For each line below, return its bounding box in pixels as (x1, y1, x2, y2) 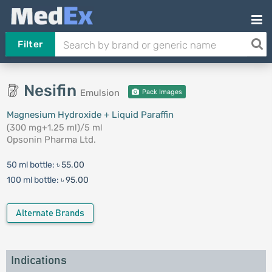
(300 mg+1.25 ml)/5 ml (6, 122, 103, 133)
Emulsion (80, 87, 120, 98)
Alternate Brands (15, 209, 84, 218)
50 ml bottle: (6, 160, 56, 170)
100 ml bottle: (6, 175, 61, 185)
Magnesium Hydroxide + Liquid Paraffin (6, 109, 174, 120)
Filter (18, 39, 43, 50)
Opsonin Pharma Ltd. (6, 134, 96, 145)
